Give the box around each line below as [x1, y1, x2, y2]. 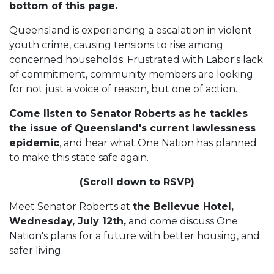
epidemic [9, 136, 59, 149]
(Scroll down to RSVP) [80, 176, 194, 188]
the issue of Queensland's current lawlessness [9, 122, 256, 134]
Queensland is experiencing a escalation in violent [9, 24, 252, 36]
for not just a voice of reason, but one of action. [9, 83, 240, 95]
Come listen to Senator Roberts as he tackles [9, 107, 248, 119]
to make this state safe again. [9, 151, 151, 163]
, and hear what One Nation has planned [59, 136, 257, 149]
